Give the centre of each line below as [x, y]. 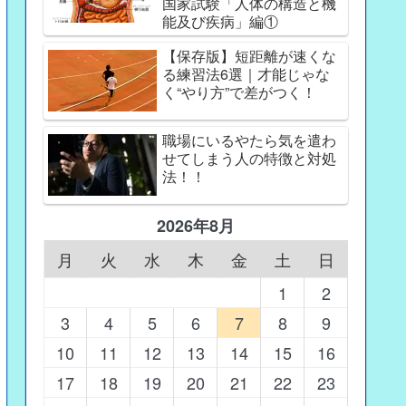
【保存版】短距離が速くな [249, 56]
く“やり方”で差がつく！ [239, 92]
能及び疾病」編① [220, 22]
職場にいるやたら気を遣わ [249, 140]
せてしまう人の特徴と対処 [249, 159]
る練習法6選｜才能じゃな [246, 74]
